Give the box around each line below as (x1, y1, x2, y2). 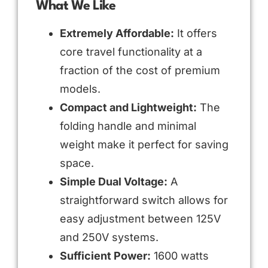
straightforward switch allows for (60, 193, 228, 206)
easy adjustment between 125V (60, 212, 221, 225)
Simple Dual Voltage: (60, 175, 167, 188)
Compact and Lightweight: (60, 100, 197, 114)
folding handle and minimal (60, 119, 196, 132)
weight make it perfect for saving (60, 138, 229, 151)
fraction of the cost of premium (60, 63, 220, 77)
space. (60, 156, 94, 169)
